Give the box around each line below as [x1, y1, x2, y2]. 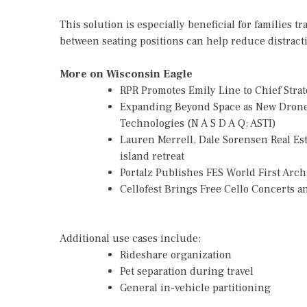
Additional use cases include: [60, 232, 201, 245]
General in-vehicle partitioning [120, 281, 271, 295]
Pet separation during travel [120, 265, 254, 278]
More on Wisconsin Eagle [60, 67, 193, 81]
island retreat [120, 149, 184, 163]
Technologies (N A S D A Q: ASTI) [120, 116, 276, 130]
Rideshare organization [120, 248, 232, 262]
